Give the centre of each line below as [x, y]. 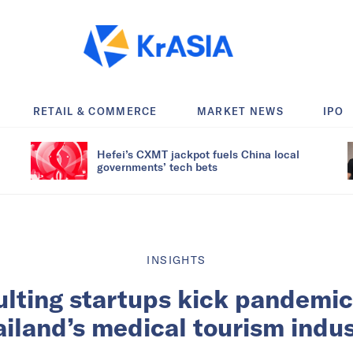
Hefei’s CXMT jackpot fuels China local [198, 154]
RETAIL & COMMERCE [95, 111]
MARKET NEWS [240, 111]
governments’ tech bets [157, 166]
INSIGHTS [176, 260]
